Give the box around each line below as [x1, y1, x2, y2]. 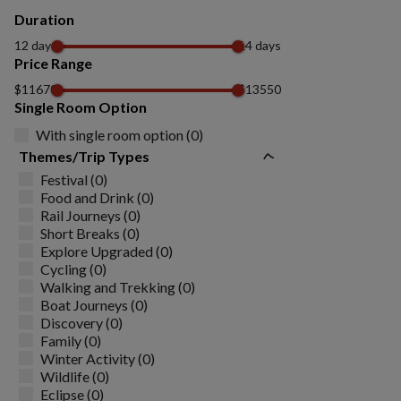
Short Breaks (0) [40, 224, 140, 242]
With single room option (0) [36, 126, 203, 143]
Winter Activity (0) [40, 349, 155, 367]
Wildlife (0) [40, 367, 109, 385]
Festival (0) [40, 170, 107, 188]
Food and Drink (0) [40, 188, 154, 206]
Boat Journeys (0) [40, 295, 148, 313]
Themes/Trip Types [19, 148, 149, 165]
